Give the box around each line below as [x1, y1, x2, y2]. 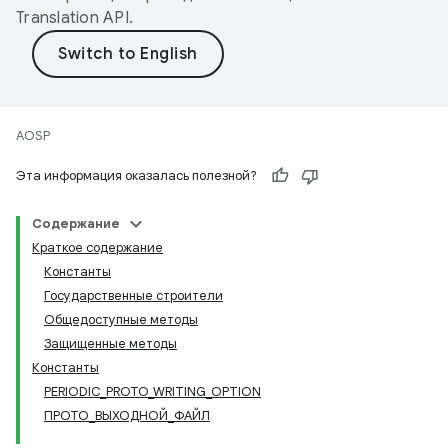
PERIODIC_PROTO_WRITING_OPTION [44, 383, 261, 400]
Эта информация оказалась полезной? [16, 167, 257, 184]
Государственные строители [44, 287, 223, 304]
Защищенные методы [44, 335, 177, 352]
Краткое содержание [32, 239, 163, 256]
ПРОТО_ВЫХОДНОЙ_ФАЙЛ [44, 407, 210, 424]
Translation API [16, 8, 129, 28]
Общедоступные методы [44, 311, 198, 328]
